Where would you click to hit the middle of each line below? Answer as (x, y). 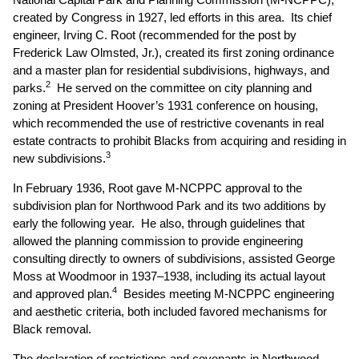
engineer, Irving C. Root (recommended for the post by (155, 35)
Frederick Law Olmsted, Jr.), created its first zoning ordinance (173, 52)
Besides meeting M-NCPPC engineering (226, 294)
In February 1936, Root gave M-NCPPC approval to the (157, 188)
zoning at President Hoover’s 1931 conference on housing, (165, 105)
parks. (29, 88)
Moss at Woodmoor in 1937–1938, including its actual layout (169, 276)
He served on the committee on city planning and (181, 88)
